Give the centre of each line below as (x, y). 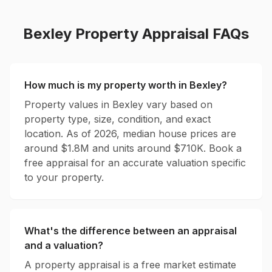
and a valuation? (64, 245)
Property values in (68, 104)
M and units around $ (130, 148)
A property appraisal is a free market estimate (130, 265)
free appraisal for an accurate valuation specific (135, 163)
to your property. (64, 177)
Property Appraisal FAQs (160, 34)
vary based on (178, 104)
